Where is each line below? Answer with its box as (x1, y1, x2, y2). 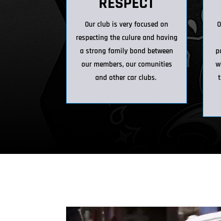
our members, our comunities (81, 59, 172, 69)
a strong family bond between (80, 46, 174, 56)
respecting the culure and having (75, 33, 178, 42)
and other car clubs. (95, 73, 158, 82)
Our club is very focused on (85, 19, 169, 29)
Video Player (66, 201, 86, 211)
